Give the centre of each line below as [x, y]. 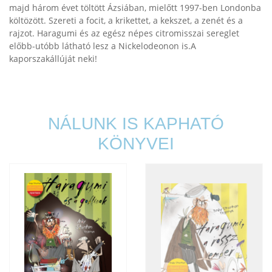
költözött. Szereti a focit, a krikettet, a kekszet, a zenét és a [126, 20]
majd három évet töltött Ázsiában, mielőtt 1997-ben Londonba [135, 8]
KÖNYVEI [136, 144]
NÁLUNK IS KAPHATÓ [136, 124]
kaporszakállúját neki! [53, 59]
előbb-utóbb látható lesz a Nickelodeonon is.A [103, 46]
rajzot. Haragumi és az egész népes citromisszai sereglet [124, 33]
